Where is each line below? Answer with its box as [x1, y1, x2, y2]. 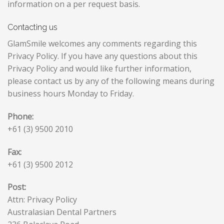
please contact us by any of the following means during [7, 75, 214, 86]
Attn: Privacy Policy [7, 194, 77, 205]
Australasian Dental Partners [7, 206, 116, 218]
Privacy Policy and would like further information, [7, 62, 191, 74]
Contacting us [7, 22, 57, 32]
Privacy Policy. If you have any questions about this [7, 50, 197, 61]
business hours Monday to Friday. [7, 87, 134, 99]
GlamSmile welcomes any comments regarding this [7, 37, 197, 49]
